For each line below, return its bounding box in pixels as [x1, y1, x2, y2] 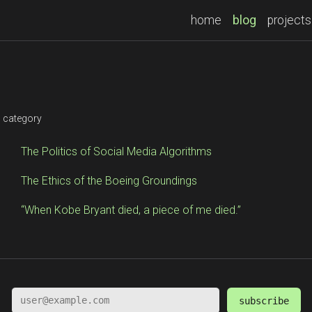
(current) [256, 13, 304, 26]
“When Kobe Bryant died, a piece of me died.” [20, 203, 241, 217]
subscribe [239, 295, 289, 306]
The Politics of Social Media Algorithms [20, 145, 212, 158]
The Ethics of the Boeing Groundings [20, 174, 197, 187]
